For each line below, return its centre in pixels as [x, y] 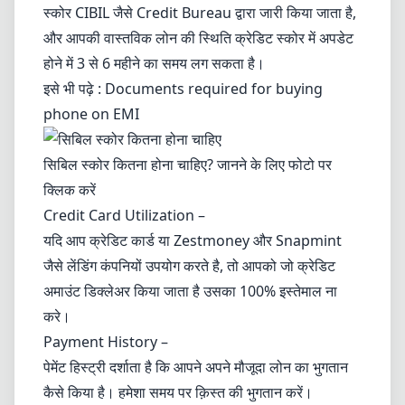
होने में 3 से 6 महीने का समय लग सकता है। [154, 63]
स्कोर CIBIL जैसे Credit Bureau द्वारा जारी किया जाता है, [200, 13]
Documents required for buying [214, 89]
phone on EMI [91, 114]
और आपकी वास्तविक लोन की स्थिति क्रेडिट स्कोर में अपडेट [198, 38]
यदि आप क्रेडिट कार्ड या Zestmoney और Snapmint [193, 240]
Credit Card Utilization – [124, 215]
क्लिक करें [70, 190]
